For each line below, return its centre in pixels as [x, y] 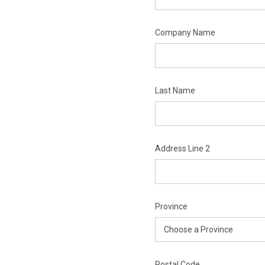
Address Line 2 [182, 148]
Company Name [185, 33]
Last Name [175, 91]
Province [171, 206]
